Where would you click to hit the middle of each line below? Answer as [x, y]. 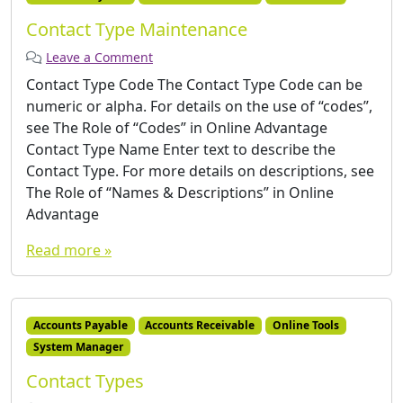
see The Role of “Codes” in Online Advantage [177, 127]
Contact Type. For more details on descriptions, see [200, 170]
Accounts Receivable [200, 325]
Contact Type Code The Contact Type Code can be [194, 84]
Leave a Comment [99, 57]
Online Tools [305, 325]
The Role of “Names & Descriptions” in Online [180, 192]
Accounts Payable [80, 325]
